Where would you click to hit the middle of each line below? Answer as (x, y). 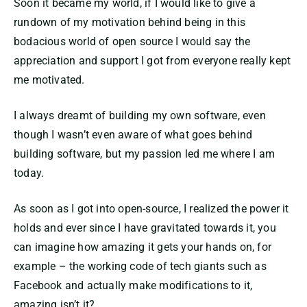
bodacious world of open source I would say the (132, 42)
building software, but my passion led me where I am (145, 154)
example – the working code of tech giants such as (140, 267)
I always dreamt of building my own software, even (140, 116)
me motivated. (49, 80)
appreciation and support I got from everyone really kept (152, 61)
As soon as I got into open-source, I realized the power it (151, 209)
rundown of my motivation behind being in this (130, 23)
